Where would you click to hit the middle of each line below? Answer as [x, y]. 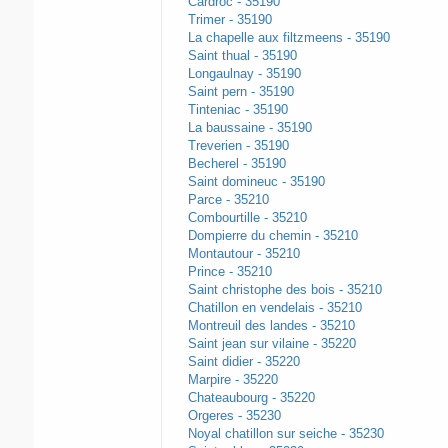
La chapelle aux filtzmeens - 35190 [288, 38]
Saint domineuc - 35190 [256, 182]
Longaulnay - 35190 [244, 74]
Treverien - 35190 [238, 146]
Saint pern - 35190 [240, 92]
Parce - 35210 [228, 200]
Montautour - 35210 [243, 254]
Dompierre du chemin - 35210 [272, 236]
